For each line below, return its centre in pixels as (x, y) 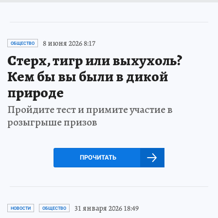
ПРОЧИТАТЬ (98, 157)
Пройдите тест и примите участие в (90, 109)
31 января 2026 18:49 (107, 208)
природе (36, 92)
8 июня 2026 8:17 (69, 43)
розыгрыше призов (52, 122)
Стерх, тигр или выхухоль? (95, 60)
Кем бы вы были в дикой (88, 76)
